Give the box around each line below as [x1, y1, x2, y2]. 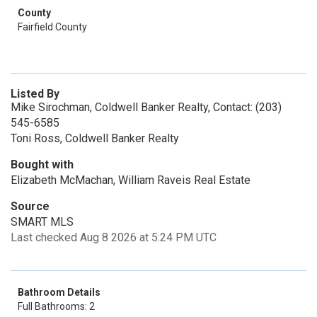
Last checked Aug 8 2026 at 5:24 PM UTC [11, 231, 217, 244]
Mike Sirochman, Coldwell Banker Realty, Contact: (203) [11, 100, 282, 114]
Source [11, 200, 50, 213]
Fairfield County [18, 21, 87, 33]
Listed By [11, 87, 59, 100]
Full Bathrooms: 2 [18, 301, 95, 312]
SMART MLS [11, 215, 74, 229]
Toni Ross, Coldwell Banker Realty [11, 132, 179, 145]
